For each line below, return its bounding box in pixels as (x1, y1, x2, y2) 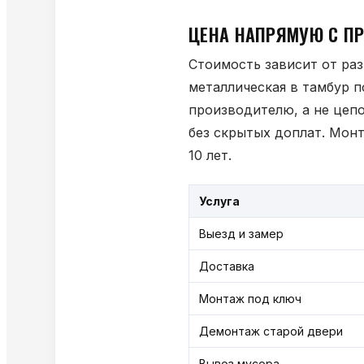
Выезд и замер (199, 227, 284, 240)
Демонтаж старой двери (199, 324, 343, 338)
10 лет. (188, 147, 232, 163)
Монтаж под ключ (199, 292, 301, 305)
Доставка (199, 259, 254, 273)
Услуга (199, 194, 240, 208)
